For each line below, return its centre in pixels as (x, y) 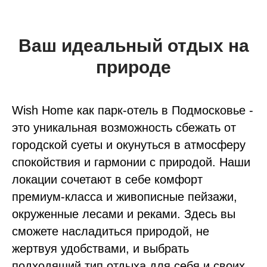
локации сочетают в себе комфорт (107, 179)
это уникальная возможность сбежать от (124, 128)
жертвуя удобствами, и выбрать (100, 249)
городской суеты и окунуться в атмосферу (129, 145)
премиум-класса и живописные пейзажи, (125, 197)
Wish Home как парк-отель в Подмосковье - (133, 110)
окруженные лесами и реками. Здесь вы (124, 214)
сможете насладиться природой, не (111, 231)
